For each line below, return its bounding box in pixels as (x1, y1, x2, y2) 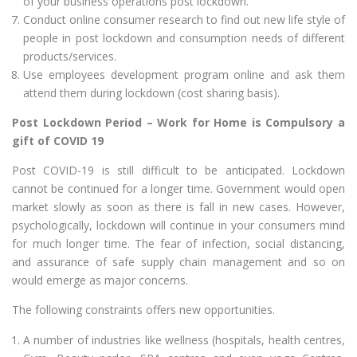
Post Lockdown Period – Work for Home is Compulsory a (12, 115, 345, 131)
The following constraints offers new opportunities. (12, 302, 275, 318)
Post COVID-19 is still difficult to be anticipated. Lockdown (12, 163, 345, 178)
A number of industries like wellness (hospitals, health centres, (23, 332, 345, 348)
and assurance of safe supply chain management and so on (12, 254, 345, 270)
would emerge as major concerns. (12, 273, 188, 288)
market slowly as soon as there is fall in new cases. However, (12, 199, 345, 215)
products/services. (23, 49, 116, 65)
